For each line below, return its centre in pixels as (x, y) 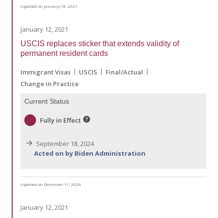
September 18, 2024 (64, 144)
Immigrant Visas (45, 72)
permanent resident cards (64, 53)
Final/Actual (124, 72)
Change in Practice (50, 83)
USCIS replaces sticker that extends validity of (100, 43)
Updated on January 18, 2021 (49, 6)
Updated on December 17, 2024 (51, 184)
